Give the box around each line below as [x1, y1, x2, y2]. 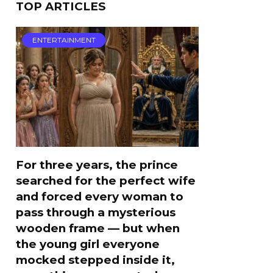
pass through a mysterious [16, 205, 175, 219]
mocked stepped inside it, [16, 252, 175, 267]
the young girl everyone [16, 236, 160, 251]
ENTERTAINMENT [32, 35, 96, 45]
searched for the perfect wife [16, 173, 196, 188]
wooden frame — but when [16, 221, 180, 235]
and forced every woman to [16, 189, 183, 204]
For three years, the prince [16, 157, 178, 172]
